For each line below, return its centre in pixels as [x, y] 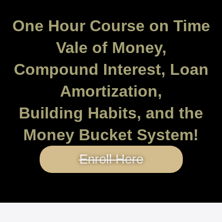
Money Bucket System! [111, 135]
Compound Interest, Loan [111, 69]
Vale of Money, [111, 47]
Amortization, [111, 91]
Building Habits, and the [111, 113]
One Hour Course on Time [111, 26]
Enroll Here [111, 159]
